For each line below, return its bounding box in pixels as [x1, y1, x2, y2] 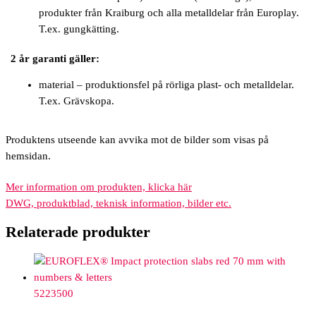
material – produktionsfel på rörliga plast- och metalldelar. [39, 79, 294, 91]
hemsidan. [6, 150, 51, 162]
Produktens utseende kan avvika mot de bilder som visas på [6, 134, 269, 146]
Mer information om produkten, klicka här [6, 181, 192, 193]
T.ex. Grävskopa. [39, 95, 114, 107]
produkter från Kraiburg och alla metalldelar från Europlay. [39, 7, 299, 19]
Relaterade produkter [6, 224, 150, 241]
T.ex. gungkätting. [39, 23, 119, 35]
